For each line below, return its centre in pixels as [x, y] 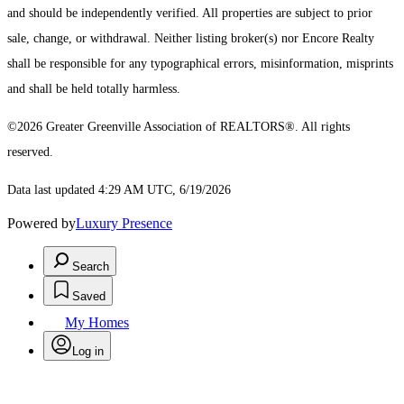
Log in [88, 352]
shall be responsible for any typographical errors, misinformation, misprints [200, 64]
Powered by [41, 224]
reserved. [32, 152]
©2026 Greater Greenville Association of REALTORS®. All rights [179, 127]
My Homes [97, 323]
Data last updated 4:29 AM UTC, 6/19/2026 [119, 190]
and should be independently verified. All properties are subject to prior [190, 14]
